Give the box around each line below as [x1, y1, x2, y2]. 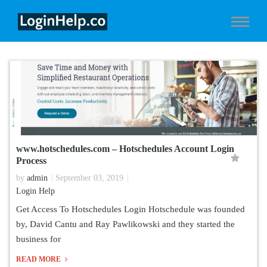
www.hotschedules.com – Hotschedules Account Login [16, 144, 234, 154]
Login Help [16, 187, 55, 195]
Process [16, 156, 46, 166]
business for [16, 234, 61, 244]
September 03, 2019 [55, 173, 123, 182]
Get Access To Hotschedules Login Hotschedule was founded [16, 204, 245, 214]
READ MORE [16, 255, 63, 263]
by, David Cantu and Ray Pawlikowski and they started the [16, 219, 235, 229]
